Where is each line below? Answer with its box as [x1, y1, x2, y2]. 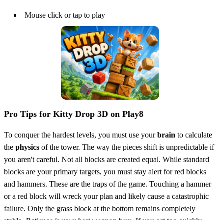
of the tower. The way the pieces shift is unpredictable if [39, 142, 214, 151]
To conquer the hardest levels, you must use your [4, 130, 157, 139]
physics [15, 142, 39, 151]
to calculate [175, 130, 212, 139]
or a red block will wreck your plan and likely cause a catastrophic [4, 192, 209, 200]
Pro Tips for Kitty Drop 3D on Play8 [4, 109, 143, 119]
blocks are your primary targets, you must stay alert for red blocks [4, 167, 206, 176]
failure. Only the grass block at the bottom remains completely [4, 204, 195, 213]
